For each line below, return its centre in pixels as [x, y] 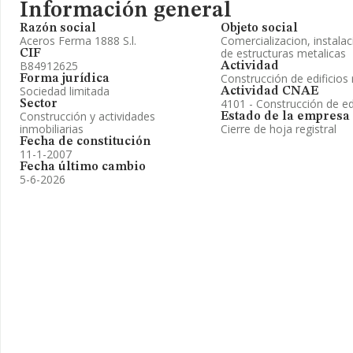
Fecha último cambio [83, 167]
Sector [39, 104]
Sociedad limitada [65, 91]
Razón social [58, 28]
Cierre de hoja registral [279, 129]
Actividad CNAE [269, 91]
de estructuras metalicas [283, 53]
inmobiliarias [52, 129]
